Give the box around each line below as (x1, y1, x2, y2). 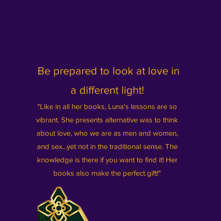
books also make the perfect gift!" (53, 169, 161, 177)
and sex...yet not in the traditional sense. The (37, 142, 178, 150)
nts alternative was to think (94, 115, 179, 124)
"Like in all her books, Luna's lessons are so (37, 102, 177, 110)
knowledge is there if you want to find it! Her (37, 155, 178, 164)
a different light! (70, 84, 144, 96)
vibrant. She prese (36, 115, 94, 124)
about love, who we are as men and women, (36, 129, 178, 137)
